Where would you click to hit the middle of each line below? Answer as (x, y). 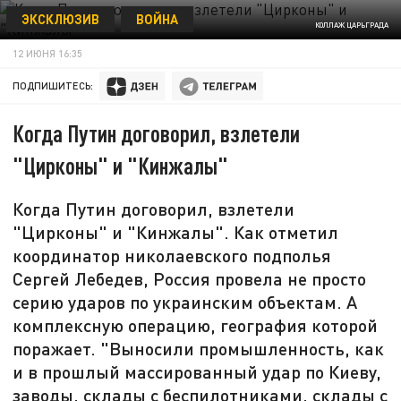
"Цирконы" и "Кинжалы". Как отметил (176, 232)
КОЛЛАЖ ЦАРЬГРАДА (351, 26)
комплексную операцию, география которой (196, 325)
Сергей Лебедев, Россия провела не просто (190, 279)
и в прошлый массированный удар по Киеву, (197, 372)
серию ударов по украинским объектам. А (185, 302)
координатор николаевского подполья (172, 256)
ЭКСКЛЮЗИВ (60, 18)
